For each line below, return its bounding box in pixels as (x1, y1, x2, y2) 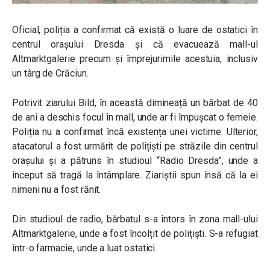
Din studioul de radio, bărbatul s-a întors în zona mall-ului (12, 213, 258, 225)
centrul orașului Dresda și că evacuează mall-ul (12, 39, 258, 51)
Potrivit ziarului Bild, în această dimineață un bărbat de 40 (12, 97, 258, 109)
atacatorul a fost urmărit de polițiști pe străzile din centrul (12, 140, 258, 152)
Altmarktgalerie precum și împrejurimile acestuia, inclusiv (12, 53, 258, 65)
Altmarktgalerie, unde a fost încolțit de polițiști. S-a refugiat (12, 228, 258, 240)
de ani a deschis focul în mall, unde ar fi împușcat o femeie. (12, 111, 258, 124)
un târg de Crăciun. (12, 67, 89, 80)
